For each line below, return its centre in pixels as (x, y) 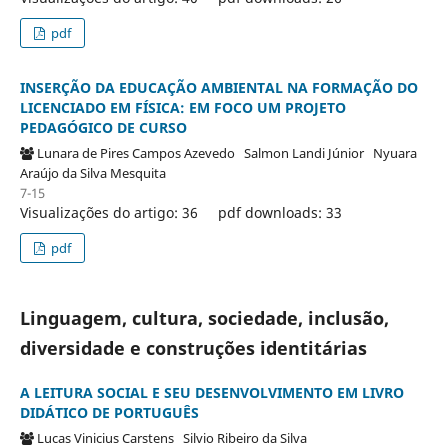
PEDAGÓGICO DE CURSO (103, 127)
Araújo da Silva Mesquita (95, 172)
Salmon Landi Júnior (308, 152)
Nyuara (394, 152)
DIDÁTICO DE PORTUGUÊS (109, 412)
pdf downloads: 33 (279, 212)
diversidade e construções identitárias (193, 347)
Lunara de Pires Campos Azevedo (140, 152)
